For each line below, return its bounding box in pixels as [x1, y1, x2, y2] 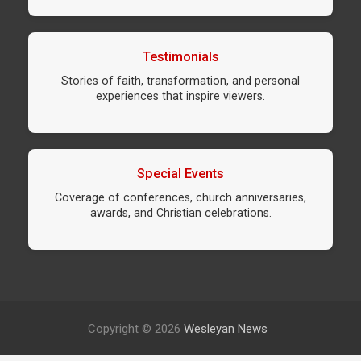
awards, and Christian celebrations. [89, 206, 272, 220]
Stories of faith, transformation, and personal [61, 74, 300, 88]
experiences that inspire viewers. [96, 89, 265, 103]
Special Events [137, 166, 224, 182]
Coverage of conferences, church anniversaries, [55, 191, 306, 205]
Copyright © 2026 [87, 322, 184, 337]
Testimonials [142, 49, 219, 65]
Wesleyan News [183, 322, 268, 337]
